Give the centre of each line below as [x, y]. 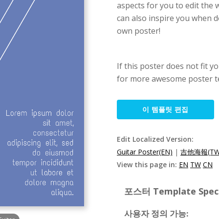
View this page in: [148, 164]
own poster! [139, 31]
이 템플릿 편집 [165, 109]
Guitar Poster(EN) [145, 152]
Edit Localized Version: [155, 139]
